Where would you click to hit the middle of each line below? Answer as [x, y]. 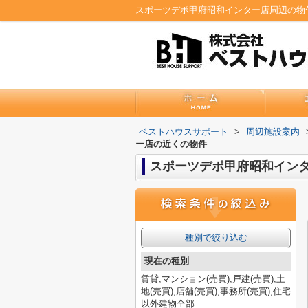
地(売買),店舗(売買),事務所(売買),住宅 [216, 291]
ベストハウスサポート [184, 132]
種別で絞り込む [216, 238]
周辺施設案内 [273, 132]
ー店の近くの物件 [171, 144]
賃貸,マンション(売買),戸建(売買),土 [213, 279]
